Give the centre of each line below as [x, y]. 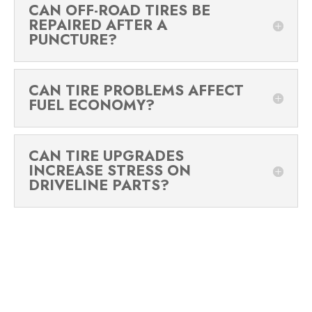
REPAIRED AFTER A [98, 25]
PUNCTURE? [73, 40]
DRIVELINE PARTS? [99, 186]
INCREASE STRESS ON [110, 171]
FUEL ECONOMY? [92, 106]
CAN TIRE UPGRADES [106, 156]
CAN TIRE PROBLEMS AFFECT [136, 91]
